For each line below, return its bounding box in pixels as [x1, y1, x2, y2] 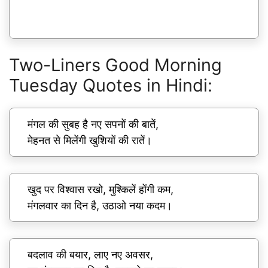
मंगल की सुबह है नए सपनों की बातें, [28, 118, 159, 131]
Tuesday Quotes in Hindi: [9, 75, 212, 96]
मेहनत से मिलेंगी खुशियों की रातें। [28, 134, 152, 147]
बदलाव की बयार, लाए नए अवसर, [28, 248, 153, 261]
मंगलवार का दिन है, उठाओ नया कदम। [28, 199, 172, 212]
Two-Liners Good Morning [9, 54, 222, 76]
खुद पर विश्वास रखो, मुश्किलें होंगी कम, [28, 183, 173, 196]
